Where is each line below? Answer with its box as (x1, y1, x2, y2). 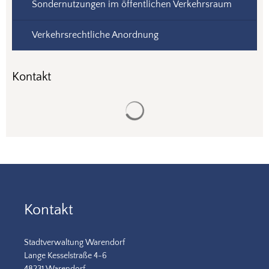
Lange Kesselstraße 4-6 (24, 251, 107, 261)
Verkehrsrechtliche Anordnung (32, 29, 159, 41)
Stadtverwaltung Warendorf (24, 238, 125, 248)
